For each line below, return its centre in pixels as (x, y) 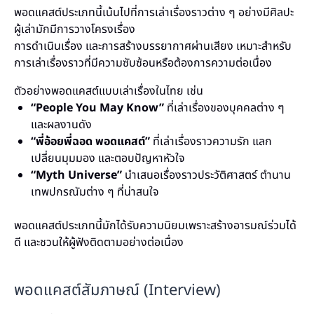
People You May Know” (100, 108)
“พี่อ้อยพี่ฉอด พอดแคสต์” (90, 142)
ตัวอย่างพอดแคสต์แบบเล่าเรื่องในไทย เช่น (109, 91)
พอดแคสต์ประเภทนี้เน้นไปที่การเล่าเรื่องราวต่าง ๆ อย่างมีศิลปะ (154, 13)
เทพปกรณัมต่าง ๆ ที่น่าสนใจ (95, 192)
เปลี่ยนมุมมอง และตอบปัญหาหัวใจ (108, 158)
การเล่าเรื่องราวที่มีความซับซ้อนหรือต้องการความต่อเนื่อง (143, 63)
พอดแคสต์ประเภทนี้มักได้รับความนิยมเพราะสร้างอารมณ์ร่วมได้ (155, 226)
